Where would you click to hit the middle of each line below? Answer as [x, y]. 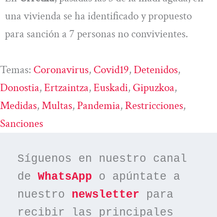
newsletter [106, 195]
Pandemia [99, 105]
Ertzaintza [66, 87]
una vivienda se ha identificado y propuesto [98, 16]
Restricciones [154, 105]
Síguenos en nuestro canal [102, 159]
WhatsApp [65, 177]
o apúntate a [136, 177]
